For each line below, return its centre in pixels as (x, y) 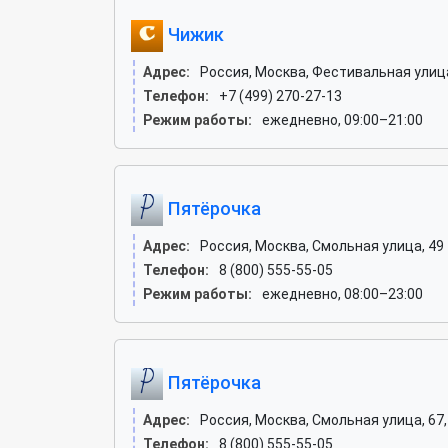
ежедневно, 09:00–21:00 (342, 120)
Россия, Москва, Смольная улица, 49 (322, 246)
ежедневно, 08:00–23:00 (342, 294)
